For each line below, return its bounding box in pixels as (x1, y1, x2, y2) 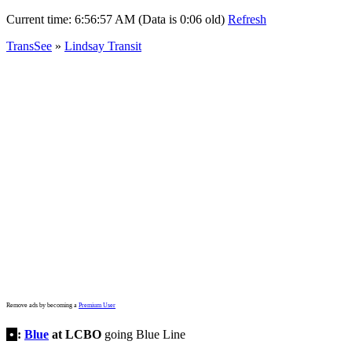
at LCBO (49, 328, 101, 341)
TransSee (6, 39, 52, 53)
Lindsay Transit (64, 39, 141, 53)
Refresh (228, 13, 266, 26)
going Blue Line (101, 328, 185, 341)
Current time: (6, 13, 75, 26)
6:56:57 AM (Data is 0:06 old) (75, 13, 225, 26)
